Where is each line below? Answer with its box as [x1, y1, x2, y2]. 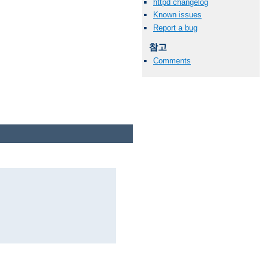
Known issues [153, 10, 202, 20]
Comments [153, 56, 191, 65]
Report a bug [153, 23, 197, 32]
